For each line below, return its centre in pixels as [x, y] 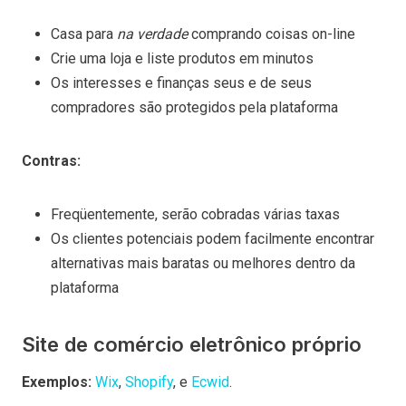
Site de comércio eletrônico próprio [197, 344]
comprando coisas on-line [273, 34]
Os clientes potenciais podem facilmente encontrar [213, 238]
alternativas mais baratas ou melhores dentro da [203, 263]
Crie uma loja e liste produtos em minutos [184, 58]
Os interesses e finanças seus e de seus [181, 82]
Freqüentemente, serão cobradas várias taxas [197, 214]
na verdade [154, 34]
